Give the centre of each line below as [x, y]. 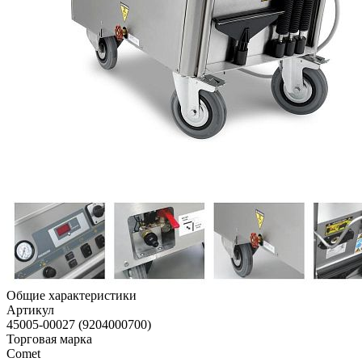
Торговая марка [49, 339]
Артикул [30, 310]
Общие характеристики [72, 296]
